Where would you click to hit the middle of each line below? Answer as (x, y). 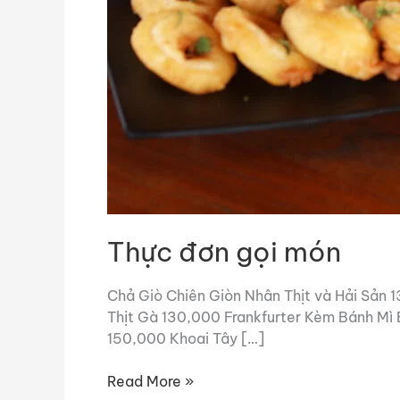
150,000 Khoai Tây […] (186, 339)
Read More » (150, 382)
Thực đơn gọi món (224, 252)
